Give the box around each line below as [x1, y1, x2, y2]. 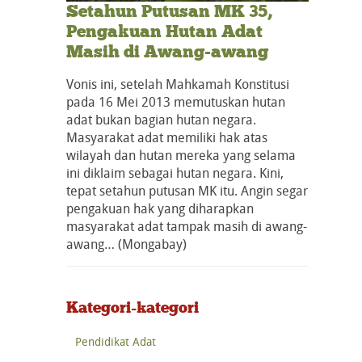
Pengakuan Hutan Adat [66, 21, 263, 43]
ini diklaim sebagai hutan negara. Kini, [66, 164, 284, 183]
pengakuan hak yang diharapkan [66, 200, 254, 218]
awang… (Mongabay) [66, 235, 187, 254]
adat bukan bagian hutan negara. [66, 111, 256, 129]
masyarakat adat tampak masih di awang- [66, 217, 307, 236]
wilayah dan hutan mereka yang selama [66, 146, 296, 165]
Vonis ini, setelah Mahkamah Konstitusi [66, 75, 289, 94]
